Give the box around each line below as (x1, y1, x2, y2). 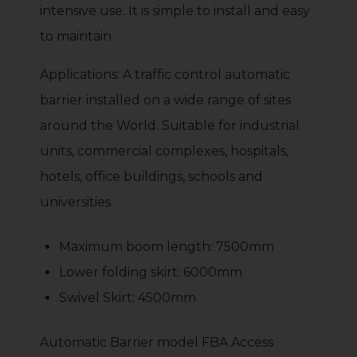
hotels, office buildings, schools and (40, 168, 263, 184)
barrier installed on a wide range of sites (40, 92, 291, 108)
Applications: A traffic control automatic (40, 66, 290, 82)
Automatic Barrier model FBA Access (40, 334, 273, 350)
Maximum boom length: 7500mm (59, 238, 274, 254)
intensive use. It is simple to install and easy (40, 2, 310, 18)
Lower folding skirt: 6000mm (59, 264, 242, 280)
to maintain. (40, 28, 114, 44)
